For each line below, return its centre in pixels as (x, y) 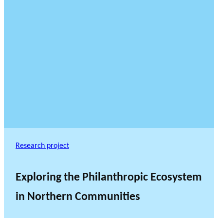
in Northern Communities (78, 197)
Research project (42, 146)
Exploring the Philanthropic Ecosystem (109, 178)
